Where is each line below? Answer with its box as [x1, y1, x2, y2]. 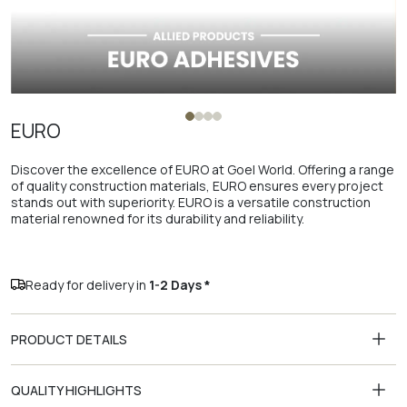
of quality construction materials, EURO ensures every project [11, 177, 383, 194]
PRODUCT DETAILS [11, 331, 127, 348]
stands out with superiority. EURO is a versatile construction [11, 194, 371, 211]
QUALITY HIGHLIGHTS [11, 382, 142, 399]
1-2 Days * [149, 276, 211, 293]
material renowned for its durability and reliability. [11, 210, 304, 227]
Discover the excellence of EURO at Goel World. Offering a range [11, 161, 394, 178]
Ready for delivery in [25, 276, 149, 293]
